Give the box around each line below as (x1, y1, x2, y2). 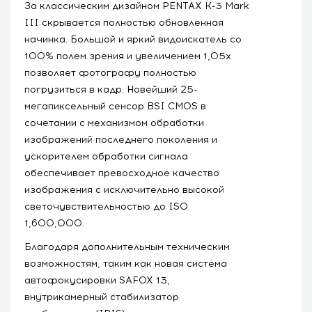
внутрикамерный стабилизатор (24, 290, 179, 303)
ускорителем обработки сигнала (24, 150, 188, 162)
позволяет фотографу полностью (24, 66, 196, 79)
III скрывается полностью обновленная (24, 16, 224, 29)
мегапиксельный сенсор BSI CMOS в (24, 100, 206, 112)
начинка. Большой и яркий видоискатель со (24, 33, 242, 45)
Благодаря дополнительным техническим (24, 240, 230, 253)
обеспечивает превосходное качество (24, 166, 219, 179)
